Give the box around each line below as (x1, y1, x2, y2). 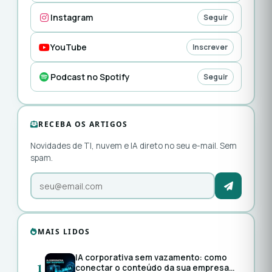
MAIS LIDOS (38, 226, 90, 237)
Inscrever (192, 42, 228, 53)
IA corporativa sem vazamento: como (75, 252, 227, 263)
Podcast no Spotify (50, 71, 130, 83)
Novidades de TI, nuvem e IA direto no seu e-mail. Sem (30, 140, 237, 152)
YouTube (50, 41, 87, 53)
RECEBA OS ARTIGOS (38, 119, 128, 130)
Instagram (50, 12, 93, 24)
